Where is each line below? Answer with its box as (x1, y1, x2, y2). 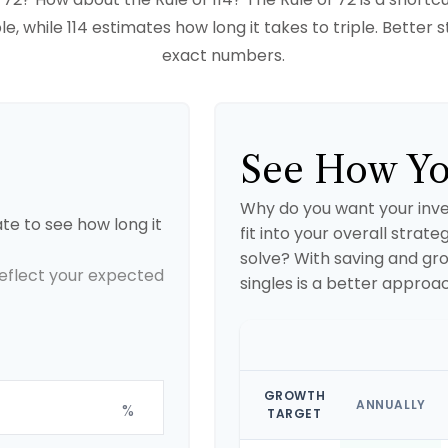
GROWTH (263, 387, 326, 404)
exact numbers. (162, 44, 286, 67)
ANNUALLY (355, 396, 426, 413)
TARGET (267, 405, 322, 422)
